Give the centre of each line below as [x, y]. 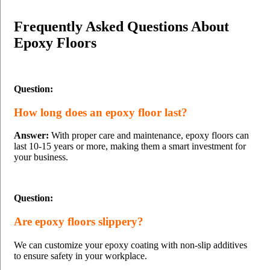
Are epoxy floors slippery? [79, 222]
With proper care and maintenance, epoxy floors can [149, 136]
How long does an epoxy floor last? [101, 112]
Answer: [31, 136]
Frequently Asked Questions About [121, 27]
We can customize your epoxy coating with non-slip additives [130, 245]
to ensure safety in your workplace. [80, 256]
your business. [41, 157]
